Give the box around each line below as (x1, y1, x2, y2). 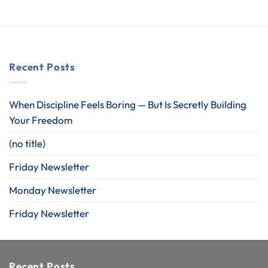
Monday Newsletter (9, 184, 96, 197)
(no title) (9, 137, 45, 150)
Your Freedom (9, 114, 72, 127)
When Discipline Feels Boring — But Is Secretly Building (9, 98, 246, 111)
